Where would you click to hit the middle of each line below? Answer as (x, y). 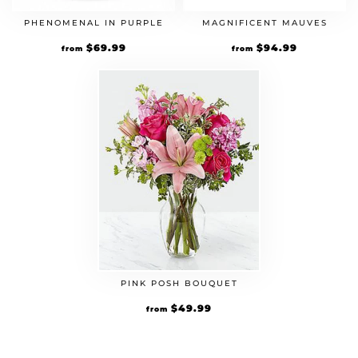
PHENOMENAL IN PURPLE (93, 23)
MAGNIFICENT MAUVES (265, 23)
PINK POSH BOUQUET (179, 283)
